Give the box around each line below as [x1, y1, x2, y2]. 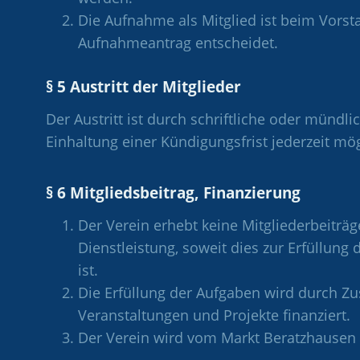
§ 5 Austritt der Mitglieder [46, 76, 241, 97]
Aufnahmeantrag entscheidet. [78, 32, 278, 52]
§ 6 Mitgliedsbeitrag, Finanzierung [46, 182, 301, 203]
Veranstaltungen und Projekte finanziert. [78, 305, 350, 325]
